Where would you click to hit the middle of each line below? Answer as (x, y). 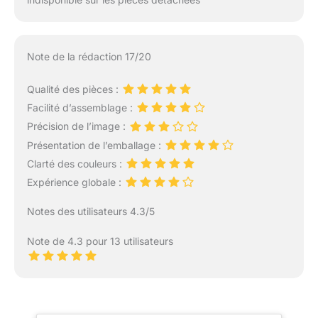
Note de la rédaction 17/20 (89, 57)
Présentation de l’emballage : (95, 145)
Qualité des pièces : (74, 89)
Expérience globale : (75, 182)
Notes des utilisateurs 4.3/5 (91, 212)
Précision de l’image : (77, 126)
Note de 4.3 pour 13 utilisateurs (100, 241)
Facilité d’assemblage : (81, 108)
